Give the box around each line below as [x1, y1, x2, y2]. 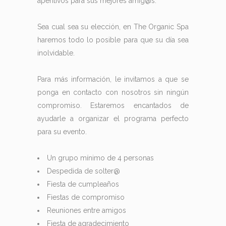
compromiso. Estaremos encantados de [37, 101, 189, 109]
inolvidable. [37, 49, 75, 57]
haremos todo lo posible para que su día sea [37, 36, 189, 44]
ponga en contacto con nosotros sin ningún [37, 88, 189, 96]
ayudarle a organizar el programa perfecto [37, 115, 189, 123]
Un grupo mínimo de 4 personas [47, 154, 154, 162]
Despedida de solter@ [47, 167, 120, 175]
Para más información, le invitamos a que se [37, 75, 189, 83]
